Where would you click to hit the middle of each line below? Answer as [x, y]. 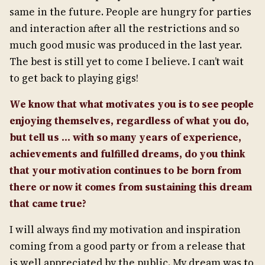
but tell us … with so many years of [95, 137]
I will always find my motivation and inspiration [125, 230]
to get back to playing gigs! [74, 78]
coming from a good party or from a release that [127, 246]
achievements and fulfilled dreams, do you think [127, 154]
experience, [212, 137]
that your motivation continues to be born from [125, 170]
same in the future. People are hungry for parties [130, 12]
